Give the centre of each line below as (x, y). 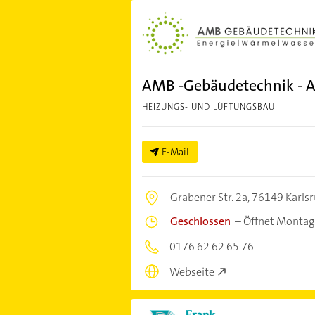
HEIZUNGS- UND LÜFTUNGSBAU (208, 107)
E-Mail (175, 152)
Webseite (192, 272)
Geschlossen (200, 221)
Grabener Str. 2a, (211, 197)
